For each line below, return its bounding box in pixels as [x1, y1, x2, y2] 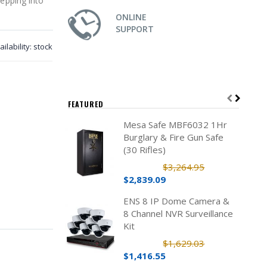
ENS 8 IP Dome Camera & [123, 195, 229, 207]
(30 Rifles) [123, 144, 166, 156]
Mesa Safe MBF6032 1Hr [123, 119, 227, 131]
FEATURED [67, 99, 104, 109]
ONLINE [115, 11, 147, 23]
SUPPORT [115, 23, 154, 35]
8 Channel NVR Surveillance [123, 207, 233, 219]
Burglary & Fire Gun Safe [123, 131, 223, 143]
